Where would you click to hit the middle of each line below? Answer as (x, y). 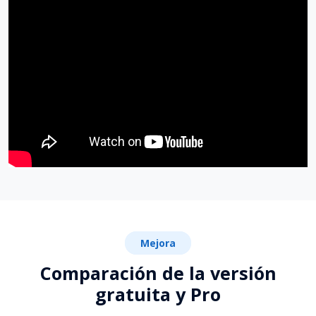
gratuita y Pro (158, 294)
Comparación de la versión (158, 273)
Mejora (158, 243)
